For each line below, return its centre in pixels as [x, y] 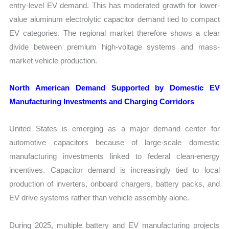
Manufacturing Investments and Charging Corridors [102, 102]
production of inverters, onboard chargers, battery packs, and [114, 184]
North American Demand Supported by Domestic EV [114, 88]
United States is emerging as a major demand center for [114, 129]
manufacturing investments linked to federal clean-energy [114, 156]
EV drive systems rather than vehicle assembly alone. [99, 198]
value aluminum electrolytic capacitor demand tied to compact [114, 19]
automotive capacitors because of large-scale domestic [114, 143]
